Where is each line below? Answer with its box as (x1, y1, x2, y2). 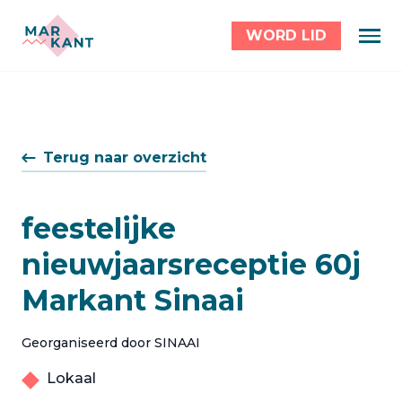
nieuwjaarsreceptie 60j (22, 247, 361, 282)
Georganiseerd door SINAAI (22, 335, 200, 351)
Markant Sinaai (22, 283, 244, 318)
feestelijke (22, 211, 176, 246)
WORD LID (246, 27, 327, 44)
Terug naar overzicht (43, 149, 206, 166)
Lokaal (47, 370, 96, 387)
